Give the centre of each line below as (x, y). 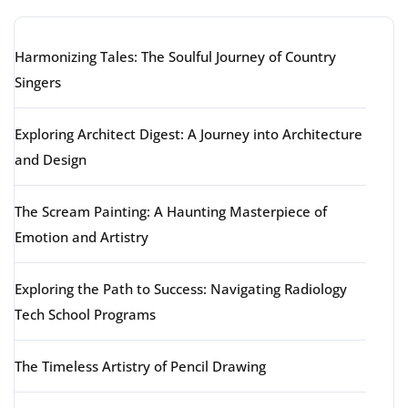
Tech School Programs (85, 314)
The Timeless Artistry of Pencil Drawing (140, 366)
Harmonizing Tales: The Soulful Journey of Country (175, 56)
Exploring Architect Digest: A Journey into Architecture (189, 134)
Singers (38, 82)
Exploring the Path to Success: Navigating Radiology (181, 289)
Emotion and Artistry (82, 237)
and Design (51, 159)
